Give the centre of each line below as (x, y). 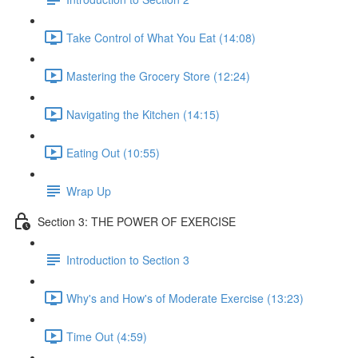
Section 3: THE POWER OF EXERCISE (137, 221)
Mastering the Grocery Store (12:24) (158, 76)
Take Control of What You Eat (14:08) (161, 37)
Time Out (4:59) (107, 336)
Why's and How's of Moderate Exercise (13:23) (185, 298)
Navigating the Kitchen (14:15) (143, 114)
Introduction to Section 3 (128, 259)
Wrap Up (89, 191)
